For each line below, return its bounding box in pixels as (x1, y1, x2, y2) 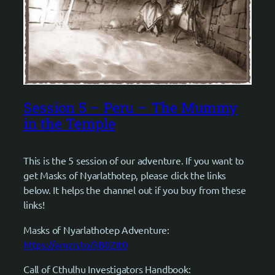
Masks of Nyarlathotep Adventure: (23, 223, 169, 236)
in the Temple (23, 114, 115, 133)
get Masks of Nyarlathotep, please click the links (23, 169, 227, 182)
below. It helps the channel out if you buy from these (23, 184, 246, 196)
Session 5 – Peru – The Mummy (23, 98, 238, 117)
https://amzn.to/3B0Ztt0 (23, 238, 128, 250)
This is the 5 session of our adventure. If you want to (23, 154, 244, 167)
